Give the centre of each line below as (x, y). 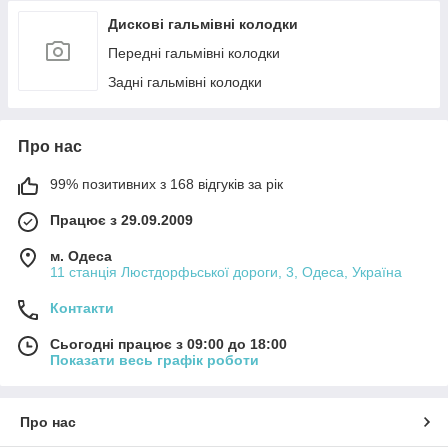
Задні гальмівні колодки (185, 82)
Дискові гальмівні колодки (203, 24)
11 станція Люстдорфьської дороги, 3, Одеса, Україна (226, 272)
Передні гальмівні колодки (194, 53)
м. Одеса (81, 256)
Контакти (82, 308)
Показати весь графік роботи (154, 360)
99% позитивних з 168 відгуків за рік (166, 184)
